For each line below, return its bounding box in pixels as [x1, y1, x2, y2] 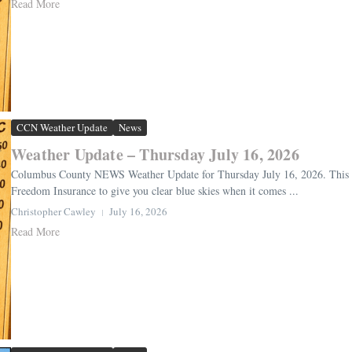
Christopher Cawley [11, 204, 96, 219]
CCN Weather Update [16, 120, 108, 135]
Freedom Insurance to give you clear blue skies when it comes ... [11, 183, 299, 199]
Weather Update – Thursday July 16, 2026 [11, 143, 299, 167]
